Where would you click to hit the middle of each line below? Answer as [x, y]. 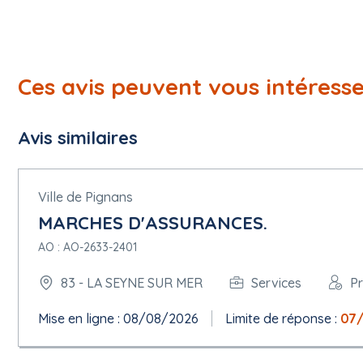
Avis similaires [78, 138]
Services [276, 282]
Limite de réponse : [283, 318]
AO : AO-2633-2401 [88, 247]
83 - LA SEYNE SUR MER [132, 282]
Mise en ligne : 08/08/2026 [118, 318]
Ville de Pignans [85, 197]
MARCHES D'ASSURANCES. [153, 223]
